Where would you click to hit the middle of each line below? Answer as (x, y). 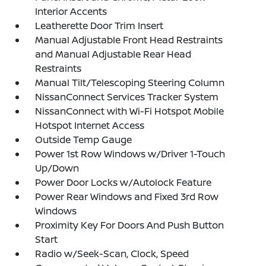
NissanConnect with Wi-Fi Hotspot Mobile (130, 111)
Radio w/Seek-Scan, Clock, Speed (112, 254)
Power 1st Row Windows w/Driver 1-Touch (130, 154)
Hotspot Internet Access (90, 125)
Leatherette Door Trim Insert (99, 26)
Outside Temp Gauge (84, 140)
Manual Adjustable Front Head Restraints (129, 40)
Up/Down (57, 168)
